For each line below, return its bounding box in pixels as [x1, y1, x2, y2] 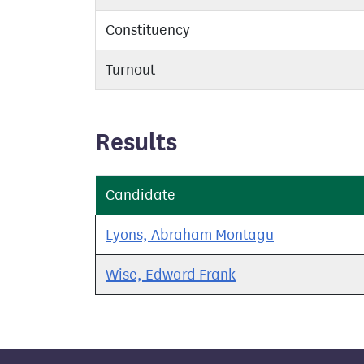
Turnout [106, 61, 155, 79]
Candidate [106, 186, 175, 204]
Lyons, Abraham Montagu [106, 226, 274, 244]
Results [95, 128, 177, 157]
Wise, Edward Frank [106, 266, 236, 284]
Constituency [106, 21, 190, 39]
